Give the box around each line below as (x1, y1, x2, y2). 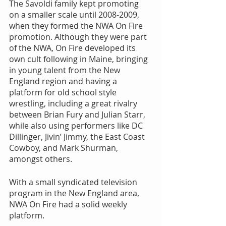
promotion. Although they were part (9, 31, 149, 43)
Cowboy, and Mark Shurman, (9, 142, 120, 154)
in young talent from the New (9, 65, 122, 76)
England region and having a (9, 76, 119, 87)
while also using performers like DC (9, 120, 145, 132)
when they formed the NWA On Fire (9, 20, 145, 32)
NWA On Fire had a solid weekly (9, 199, 129, 210)
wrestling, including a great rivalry (9, 98, 139, 109)
